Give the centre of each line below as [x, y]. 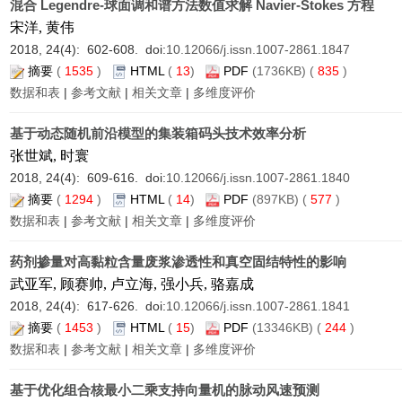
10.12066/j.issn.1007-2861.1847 [258, 49]
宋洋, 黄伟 [42, 27]
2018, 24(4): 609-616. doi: [88, 178]
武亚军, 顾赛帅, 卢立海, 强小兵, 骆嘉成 [132, 284]
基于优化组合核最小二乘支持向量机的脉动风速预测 [165, 390]
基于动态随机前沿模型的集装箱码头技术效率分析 [158, 133]
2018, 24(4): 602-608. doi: [88, 49]
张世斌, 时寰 [49, 156]
